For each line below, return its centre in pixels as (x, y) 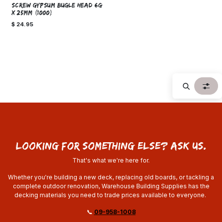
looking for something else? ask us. (111, 146)
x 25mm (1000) (32, 13)
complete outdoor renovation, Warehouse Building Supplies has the (111, 186)
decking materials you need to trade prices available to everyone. (111, 195)
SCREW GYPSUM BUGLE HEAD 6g (57, 5)
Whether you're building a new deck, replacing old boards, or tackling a (111, 177)
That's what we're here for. (111, 161)
